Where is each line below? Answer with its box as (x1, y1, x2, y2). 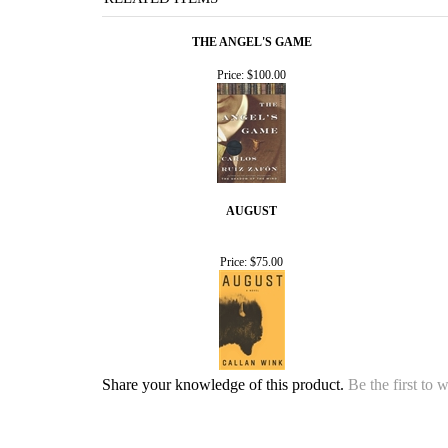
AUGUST (226, 203, 277, 218)
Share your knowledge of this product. (102, 376, 348, 393)
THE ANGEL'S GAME (191, 34, 312, 49)
